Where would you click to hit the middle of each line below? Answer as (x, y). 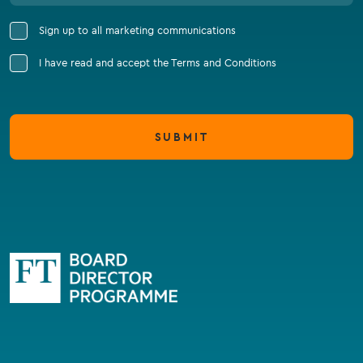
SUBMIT (181, 137)
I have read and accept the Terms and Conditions (158, 63)
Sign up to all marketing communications (137, 30)
